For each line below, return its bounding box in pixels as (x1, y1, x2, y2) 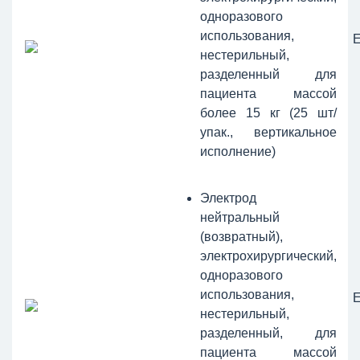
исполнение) (200, 145, 276, 158)
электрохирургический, (200, 249, 337, 263)
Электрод (200, 191, 256, 205)
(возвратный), (200, 230, 283, 243)
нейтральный (200, 211, 280, 224)
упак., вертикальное (200, 125, 337, 139)
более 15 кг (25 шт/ (200, 106, 337, 120)
